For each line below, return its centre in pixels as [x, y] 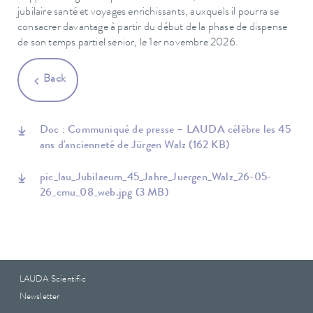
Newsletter [39, 298]
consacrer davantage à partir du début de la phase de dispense [153, 28]
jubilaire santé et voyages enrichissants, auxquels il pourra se [148, 12]
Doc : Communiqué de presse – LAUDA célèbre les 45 [165, 130]
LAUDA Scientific [52, 279]
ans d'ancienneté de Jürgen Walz [115, 146]
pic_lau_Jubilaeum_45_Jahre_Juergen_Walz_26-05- [156, 178]
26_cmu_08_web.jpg [88, 193]
